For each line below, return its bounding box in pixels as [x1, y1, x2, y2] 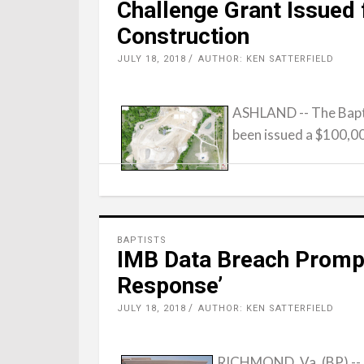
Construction [117, 23, 249, 50]
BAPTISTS [117, 235, 167, 245]
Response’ [117, 272, 223, 299]
